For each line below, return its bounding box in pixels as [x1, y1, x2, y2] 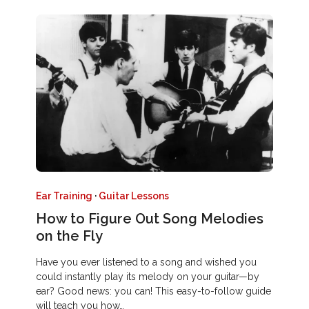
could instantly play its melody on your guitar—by [36, 271, 260, 283]
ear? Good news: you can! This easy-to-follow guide [36, 286, 272, 297]
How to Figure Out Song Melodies [36, 210, 264, 228]
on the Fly [36, 228, 103, 245]
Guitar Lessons [99, 190, 170, 202]
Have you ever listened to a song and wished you [36, 257, 257, 268]
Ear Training [36, 190, 93, 202]
